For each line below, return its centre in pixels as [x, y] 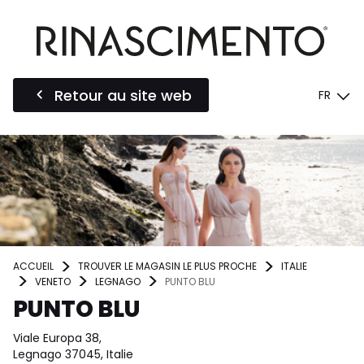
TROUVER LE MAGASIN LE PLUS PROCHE [167, 266]
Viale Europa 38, [57, 338]
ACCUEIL [33, 266]
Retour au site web [123, 95]
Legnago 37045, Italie [73, 354]
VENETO [53, 281]
